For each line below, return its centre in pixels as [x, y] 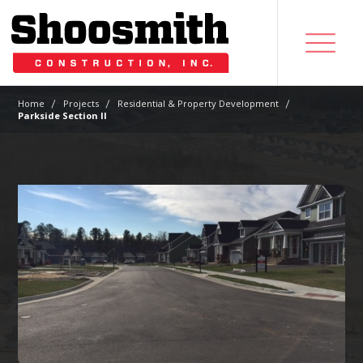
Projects [81, 103]
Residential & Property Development [199, 103]
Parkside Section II [63, 115]
